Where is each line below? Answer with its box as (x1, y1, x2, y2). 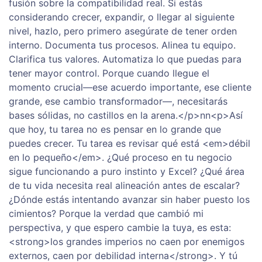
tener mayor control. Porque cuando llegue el (9, 67, 209, 80)
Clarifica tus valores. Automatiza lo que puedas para (9, 53, 242, 65)
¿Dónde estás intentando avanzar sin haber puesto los (9, 194, 250, 206)
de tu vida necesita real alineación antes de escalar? (9, 180, 240, 192)
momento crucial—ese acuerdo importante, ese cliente (9, 81, 251, 94)
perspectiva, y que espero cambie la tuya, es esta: (9, 222, 231, 234)
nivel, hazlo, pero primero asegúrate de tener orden (9, 25, 237, 37)
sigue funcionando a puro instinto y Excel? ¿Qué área (9, 166, 244, 178)
